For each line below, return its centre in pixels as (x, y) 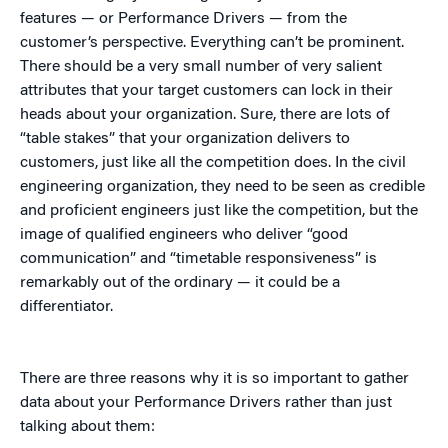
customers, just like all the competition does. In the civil (213, 163)
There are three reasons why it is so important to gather (214, 379)
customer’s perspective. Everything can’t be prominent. (212, 43)
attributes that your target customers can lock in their (206, 91)
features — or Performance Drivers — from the (183, 19)
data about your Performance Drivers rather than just (206, 403)
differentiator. (66, 307)
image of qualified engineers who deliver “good (184, 235)
